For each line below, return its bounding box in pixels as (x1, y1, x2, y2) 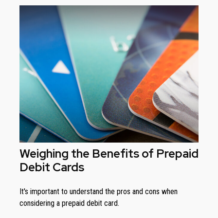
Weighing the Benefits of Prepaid (19, 146, 199, 162)
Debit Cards (19, 160, 84, 175)
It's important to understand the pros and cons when (19, 187, 178, 197)
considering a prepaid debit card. (19, 199, 119, 208)
